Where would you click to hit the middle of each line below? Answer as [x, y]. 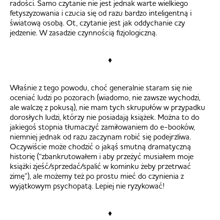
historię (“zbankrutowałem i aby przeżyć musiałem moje [102, 156]
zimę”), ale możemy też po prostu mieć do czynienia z [97, 176]
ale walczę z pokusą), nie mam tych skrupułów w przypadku [108, 107]
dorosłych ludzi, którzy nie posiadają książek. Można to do [105, 117]
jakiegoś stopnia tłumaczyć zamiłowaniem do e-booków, [102, 126]
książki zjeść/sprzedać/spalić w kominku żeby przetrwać [100, 166]
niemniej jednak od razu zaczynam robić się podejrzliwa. [100, 136]
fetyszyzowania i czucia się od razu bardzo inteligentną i [101, 13]
